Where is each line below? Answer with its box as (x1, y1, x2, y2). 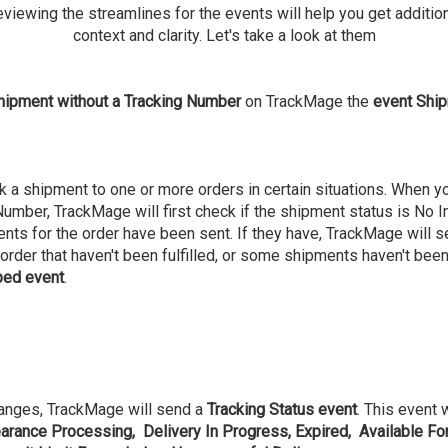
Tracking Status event (206, 400, 357, 419)
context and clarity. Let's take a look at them (72, 26, 376, 45)
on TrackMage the (244, 92, 369, 111)
